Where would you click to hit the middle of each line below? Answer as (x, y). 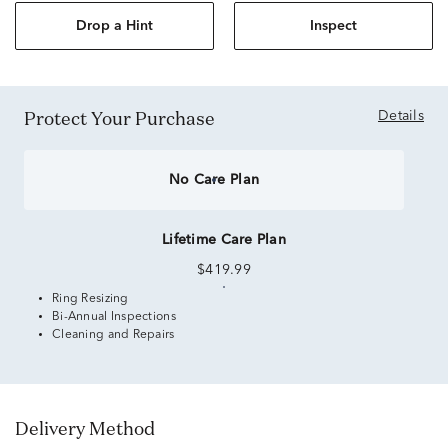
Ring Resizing (90, 299)
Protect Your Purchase (125, 118)
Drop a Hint (114, 26)
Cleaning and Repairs (113, 335)
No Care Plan (214, 180)
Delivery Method (92, 428)
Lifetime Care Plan (224, 240)
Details (401, 116)
